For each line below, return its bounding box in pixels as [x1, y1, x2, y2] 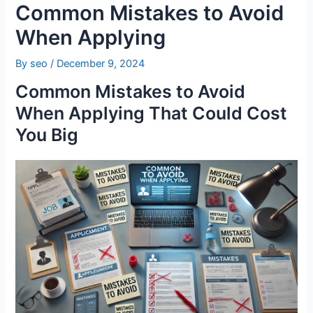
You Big [15, 124, 79, 146]
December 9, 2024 [57, 57, 145, 70]
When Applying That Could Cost [15, 103, 288, 124]
